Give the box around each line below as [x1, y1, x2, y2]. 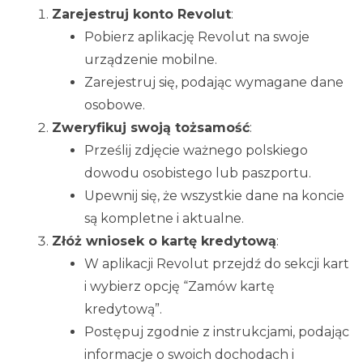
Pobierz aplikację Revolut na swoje [84, 29, 310, 45]
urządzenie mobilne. [84, 52, 217, 68]
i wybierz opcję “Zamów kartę [84, 279, 275, 295]
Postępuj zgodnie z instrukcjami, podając [84, 324, 349, 340]
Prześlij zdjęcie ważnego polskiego [84, 143, 308, 159]
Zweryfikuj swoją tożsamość [52, 120, 250, 136]
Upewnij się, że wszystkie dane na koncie [84, 188, 344, 204]
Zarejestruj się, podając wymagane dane [84, 75, 344, 91]
